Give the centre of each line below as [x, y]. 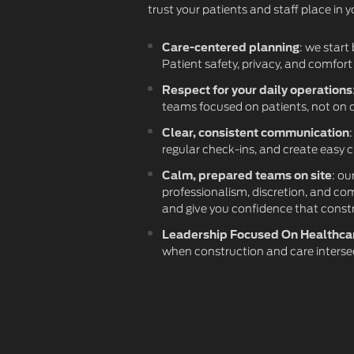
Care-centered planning [231, 47]
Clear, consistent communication [256, 132]
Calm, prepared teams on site [247, 175]
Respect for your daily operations [257, 89]
